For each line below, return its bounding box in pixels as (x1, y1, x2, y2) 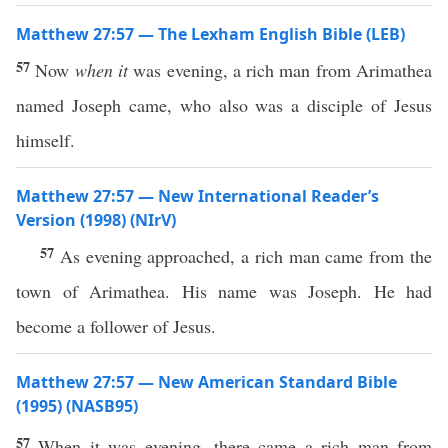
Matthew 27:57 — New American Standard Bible (16, 371, 397, 393)
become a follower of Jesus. (16, 314, 216, 338)
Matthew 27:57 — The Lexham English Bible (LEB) (16, 23, 405, 45)
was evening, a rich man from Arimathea (127, 58, 433, 82)
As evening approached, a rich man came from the (59, 244, 433, 268)
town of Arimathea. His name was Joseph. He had (16, 279, 432, 303)
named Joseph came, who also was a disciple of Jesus (16, 93, 432, 117)
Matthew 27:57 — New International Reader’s (16, 185, 379, 207)
